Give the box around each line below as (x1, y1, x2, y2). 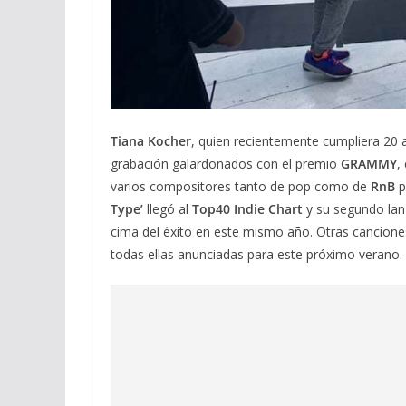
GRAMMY (337, 154, 397, 172)
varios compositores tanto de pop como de (111, 177, 371, 195)
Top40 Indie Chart (192, 199, 303, 217)
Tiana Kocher (111, 131, 191, 150)
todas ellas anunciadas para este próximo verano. (111, 245, 402, 263)
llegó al (143, 199, 192, 217)
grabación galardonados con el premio (111, 154, 337, 172)
